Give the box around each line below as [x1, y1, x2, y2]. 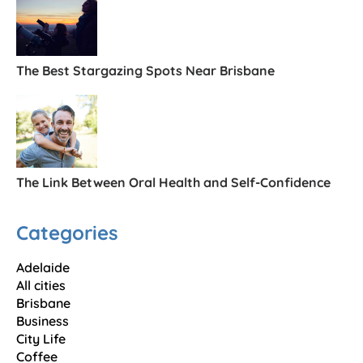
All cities [16, 277, 66, 294]
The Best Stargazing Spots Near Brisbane [16, 62, 275, 79]
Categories [16, 220, 118, 246]
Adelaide [16, 259, 70, 276]
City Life [16, 331, 66, 348]
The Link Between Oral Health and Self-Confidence [16, 174, 331, 191]
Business [16, 313, 69, 330]
